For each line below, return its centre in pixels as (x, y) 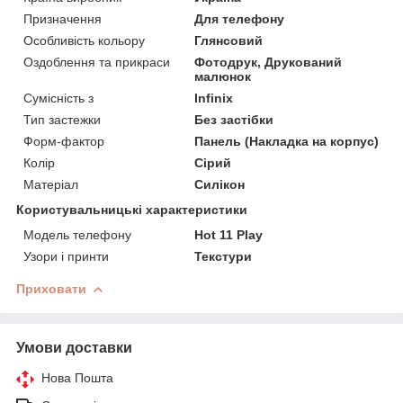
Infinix (214, 98)
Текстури (224, 256)
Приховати (51, 288)
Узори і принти (66, 256)
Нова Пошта (77, 377)
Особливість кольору (84, 40)
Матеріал (51, 184)
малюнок (223, 76)
